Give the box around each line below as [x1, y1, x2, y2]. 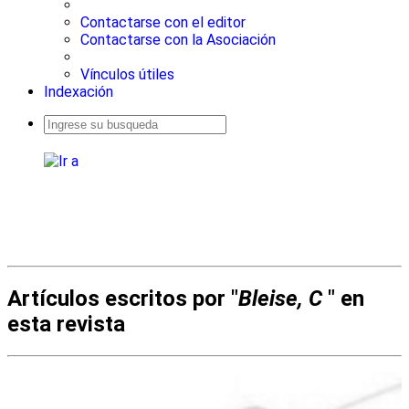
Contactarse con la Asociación [80, 31, 276, 48]
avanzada [44, 142, 82, 152]
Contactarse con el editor [80, 14, 246, 31]
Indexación [44, 83, 113, 100]
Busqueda [44, 133, 83, 143]
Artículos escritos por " [7, 285, 238, 311]
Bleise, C [238, 285, 322, 311]
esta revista [7, 310, 125, 337]
